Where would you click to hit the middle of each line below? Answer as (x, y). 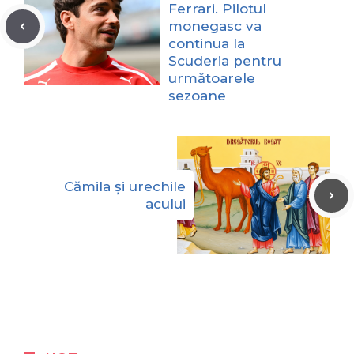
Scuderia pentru (225, 61)
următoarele (212, 79)
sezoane (197, 96)
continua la (207, 44)
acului (166, 204)
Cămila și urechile (125, 187)
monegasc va (215, 26)
